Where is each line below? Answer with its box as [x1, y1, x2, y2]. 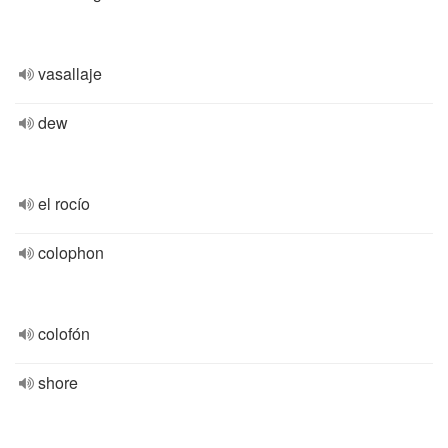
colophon [38, 241, 104, 264]
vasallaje [38, 62, 102, 85]
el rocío [38, 192, 90, 215]
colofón [38, 322, 90, 345]
